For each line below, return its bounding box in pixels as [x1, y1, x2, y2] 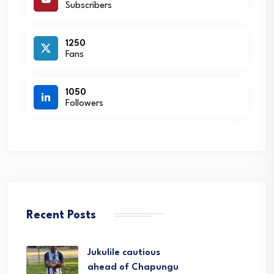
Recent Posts [26, 210, 96, 221]
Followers [65, 98, 103, 108]
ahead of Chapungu [87, 263, 179, 272]
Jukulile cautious [87, 248, 160, 257]
